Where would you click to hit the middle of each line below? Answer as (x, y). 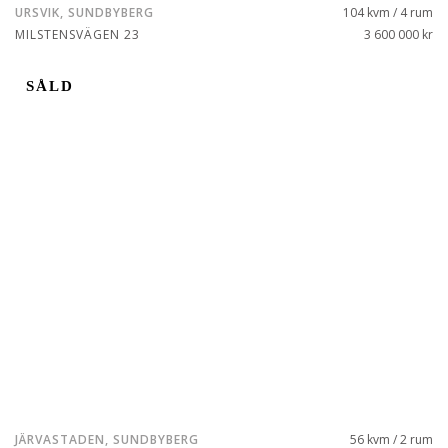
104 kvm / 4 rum (388, 12)
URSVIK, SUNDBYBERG (84, 12)
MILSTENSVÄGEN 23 (77, 34)
